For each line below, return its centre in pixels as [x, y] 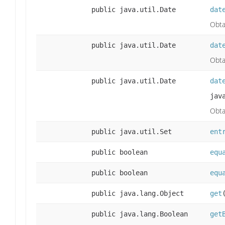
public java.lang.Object [138, 194]
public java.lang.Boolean [140, 214]
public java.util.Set [132, 132]
